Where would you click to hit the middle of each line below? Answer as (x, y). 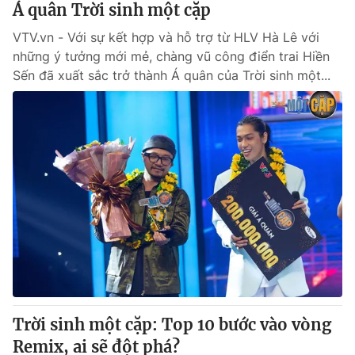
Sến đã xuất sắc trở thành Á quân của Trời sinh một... (172, 75)
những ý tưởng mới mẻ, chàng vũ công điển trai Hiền (171, 56)
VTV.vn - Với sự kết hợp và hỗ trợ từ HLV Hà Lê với (166, 37)
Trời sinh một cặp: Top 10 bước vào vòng (172, 324)
